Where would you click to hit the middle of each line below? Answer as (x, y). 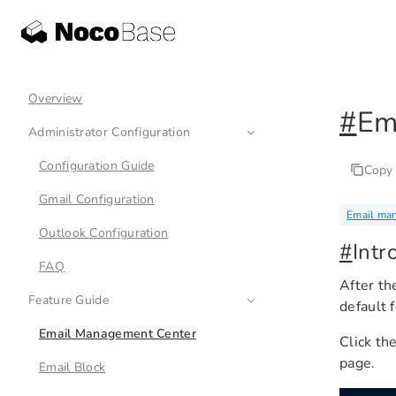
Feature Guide (69, 300)
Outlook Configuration (104, 233)
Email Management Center (118, 334)
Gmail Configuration (97, 199)
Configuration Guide (97, 166)
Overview (56, 99)
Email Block (72, 367)
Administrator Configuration (110, 132)
